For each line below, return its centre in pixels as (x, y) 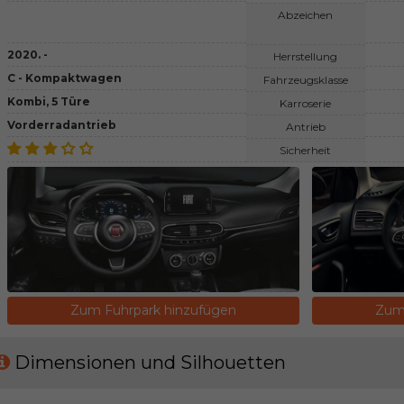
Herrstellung (306, 56)
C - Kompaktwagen (64, 78)
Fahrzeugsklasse (305, 79)
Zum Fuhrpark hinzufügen (154, 311)
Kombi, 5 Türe (48, 101)
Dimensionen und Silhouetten (150, 363)
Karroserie (306, 103)
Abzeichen (306, 14)
